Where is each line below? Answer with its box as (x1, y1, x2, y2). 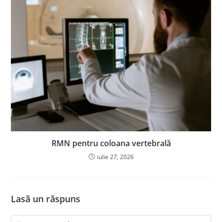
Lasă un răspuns (11, 192, 81, 205)
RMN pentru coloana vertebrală (51, 137, 171, 149)
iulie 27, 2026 (97, 152, 134, 161)
